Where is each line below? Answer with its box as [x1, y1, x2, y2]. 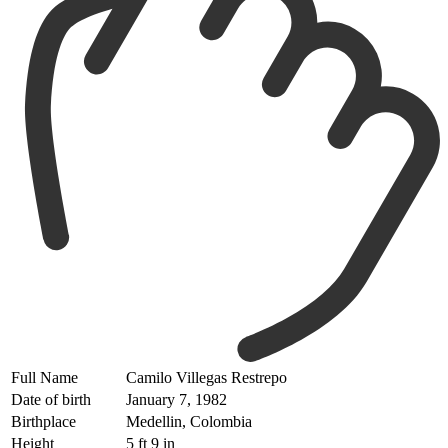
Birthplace [11, 412, 76, 430]
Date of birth [11, 390, 91, 408]
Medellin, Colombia [126, 412, 252, 430]
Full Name [11, 368, 78, 386]
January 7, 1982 [126, 390, 227, 408]
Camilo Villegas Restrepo [126, 368, 287, 386]
